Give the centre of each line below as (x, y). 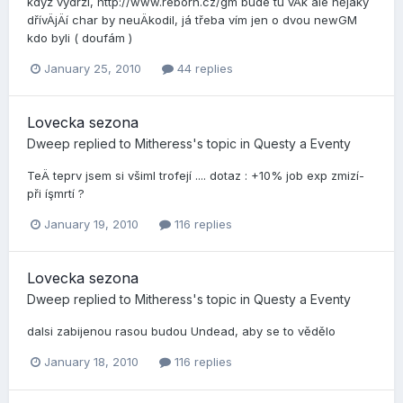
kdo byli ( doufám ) (80, 37)
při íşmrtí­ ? (56, 194)
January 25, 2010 (93, 69)
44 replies (203, 69)
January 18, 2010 (91, 362)
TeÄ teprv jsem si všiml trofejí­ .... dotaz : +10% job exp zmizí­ (196, 176)
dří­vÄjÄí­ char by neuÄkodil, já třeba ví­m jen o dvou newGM (192, 19)
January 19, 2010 (91, 224)
